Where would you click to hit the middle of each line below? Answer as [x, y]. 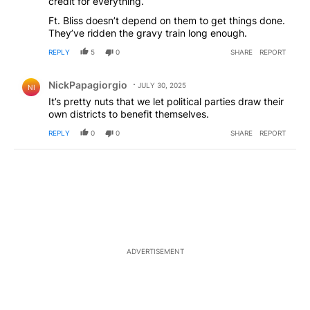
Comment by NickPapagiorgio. [94, 75]
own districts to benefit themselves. [129, 114]
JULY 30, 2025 [162, 85]
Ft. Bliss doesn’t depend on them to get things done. [167, 21]
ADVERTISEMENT [155, 251]
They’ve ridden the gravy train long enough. [148, 33]
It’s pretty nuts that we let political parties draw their [166, 102]
